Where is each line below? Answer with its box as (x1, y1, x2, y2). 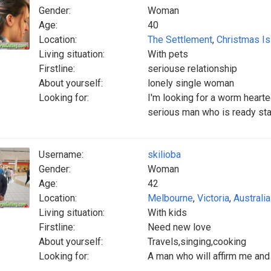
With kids (148, 207, 187, 218)
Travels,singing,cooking (148, 236, 246, 247)
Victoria (197, 192, 229, 204)
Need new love (148, 221, 211, 233)
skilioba (148, 149, 181, 160)
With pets (148, 48, 188, 60)
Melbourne (148, 192, 193, 204)
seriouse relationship (148, 63, 237, 74)
